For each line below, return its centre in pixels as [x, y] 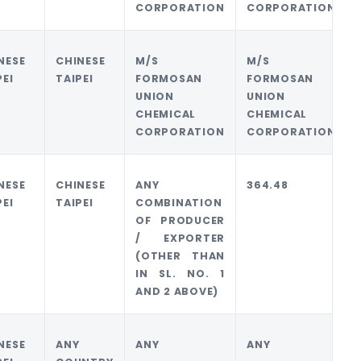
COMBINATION [179, 202]
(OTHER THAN [180, 255]
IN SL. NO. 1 [180, 273]
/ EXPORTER [180, 238]
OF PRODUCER [180, 220]
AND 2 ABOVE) [177, 291]
